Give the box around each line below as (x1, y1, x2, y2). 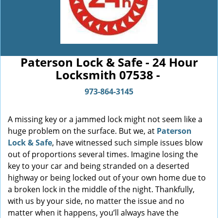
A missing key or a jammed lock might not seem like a (8, 114, 202, 125)
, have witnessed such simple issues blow (52, 137, 202, 148)
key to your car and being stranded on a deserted (8, 161, 189, 171)
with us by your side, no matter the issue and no (8, 196, 184, 206)
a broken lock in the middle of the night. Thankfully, (8, 184, 195, 195)
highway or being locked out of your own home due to (8, 172, 206, 183)
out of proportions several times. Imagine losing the (8, 149, 198, 160)
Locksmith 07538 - (55, 67, 163, 83)
